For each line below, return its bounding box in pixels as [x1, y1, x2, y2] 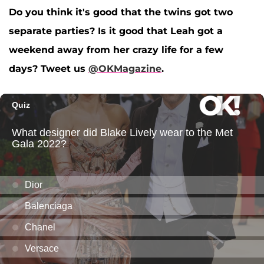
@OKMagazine [88, 62, 161, 74]
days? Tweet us [9, 62, 88, 74]
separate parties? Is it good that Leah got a [9, 25, 223, 37]
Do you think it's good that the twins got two [9, 6, 233, 18]
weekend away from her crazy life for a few [9, 44, 223, 55]
